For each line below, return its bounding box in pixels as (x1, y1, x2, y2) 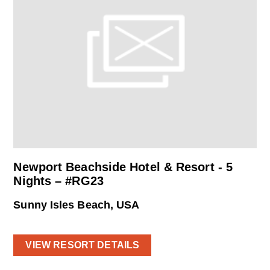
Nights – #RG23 (13, 174, 104, 187)
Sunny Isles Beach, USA (13, 198, 140, 211)
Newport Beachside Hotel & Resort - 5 (13, 160, 233, 174)
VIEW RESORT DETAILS (25, 239, 140, 250)
